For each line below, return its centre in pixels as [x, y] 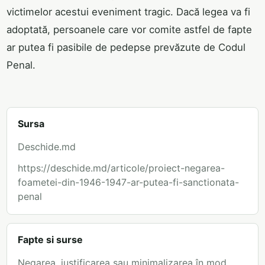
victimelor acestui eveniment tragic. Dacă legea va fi [128, 12]
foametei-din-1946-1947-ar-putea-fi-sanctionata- [128, 182]
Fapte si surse [50, 240]
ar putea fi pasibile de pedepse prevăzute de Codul [126, 48]
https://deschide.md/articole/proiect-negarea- [121, 168]
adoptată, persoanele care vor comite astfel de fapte [129, 30]
